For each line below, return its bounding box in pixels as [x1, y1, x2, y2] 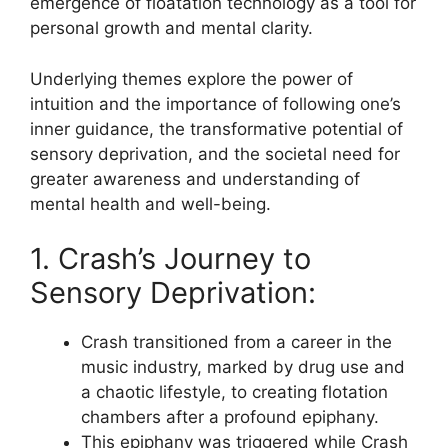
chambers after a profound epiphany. [81, 407, 379, 427]
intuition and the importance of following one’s [30, 93, 401, 114]
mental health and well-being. [30, 193, 271, 214]
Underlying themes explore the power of [30, 68, 353, 89]
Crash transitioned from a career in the [81, 332, 392, 352]
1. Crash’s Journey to [30, 241, 311, 276]
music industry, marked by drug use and [81, 357, 405, 377]
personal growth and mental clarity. [30, 18, 313, 38]
